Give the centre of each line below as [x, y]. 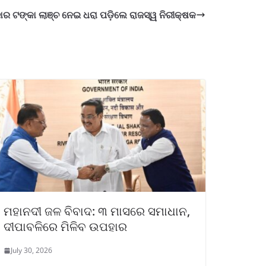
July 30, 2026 [31, 251]
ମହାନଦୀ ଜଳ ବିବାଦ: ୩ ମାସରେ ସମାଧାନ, [97, 211]
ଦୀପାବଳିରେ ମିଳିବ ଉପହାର [65, 227]
